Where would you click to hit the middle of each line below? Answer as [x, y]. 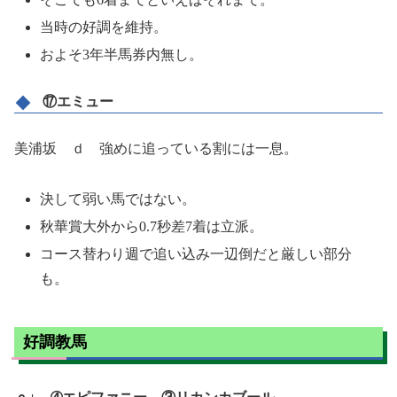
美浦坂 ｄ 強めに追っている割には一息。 [156, 148]
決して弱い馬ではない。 [118, 198]
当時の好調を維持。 [104, 27]
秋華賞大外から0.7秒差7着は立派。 [152, 226]
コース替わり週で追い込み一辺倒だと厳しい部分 [196, 254]
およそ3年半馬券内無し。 [122, 55]
